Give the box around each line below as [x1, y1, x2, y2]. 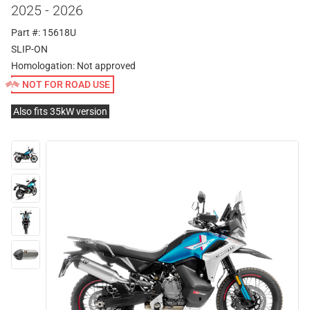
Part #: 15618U [11, 27, 76, 38]
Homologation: [11, 60, 77, 71]
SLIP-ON [11, 44, 48, 55]
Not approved [77, 60, 136, 71]
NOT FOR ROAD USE [22, 79, 110, 90]
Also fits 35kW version [13, 106, 107, 117]
